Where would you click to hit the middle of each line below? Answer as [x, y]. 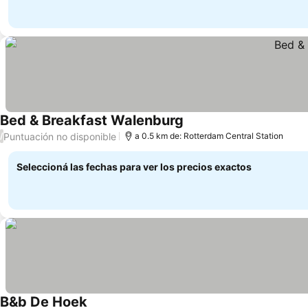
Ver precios [212, 128]
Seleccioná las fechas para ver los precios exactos [134, 167]
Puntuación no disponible [60, 136]
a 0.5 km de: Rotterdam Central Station [209, 136]
